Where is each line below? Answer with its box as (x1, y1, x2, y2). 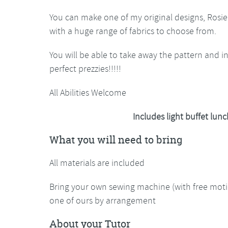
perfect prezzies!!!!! (49, 63, 121, 75)
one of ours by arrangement (49, 195, 156, 207)
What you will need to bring (49, 133, 182, 147)
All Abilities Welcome (49, 87, 126, 99)
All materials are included (49, 157, 145, 169)
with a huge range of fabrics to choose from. (49, 25, 216, 37)
